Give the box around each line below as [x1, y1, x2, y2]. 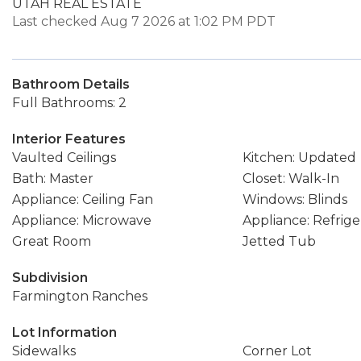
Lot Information [12, 325, 117, 340]
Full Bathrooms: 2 [12, 95, 127, 110]
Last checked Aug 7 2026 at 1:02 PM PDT [12, 14, 276, 29]
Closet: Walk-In [242, 171, 339, 186]
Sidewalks [12, 343, 76, 359]
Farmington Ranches [12, 288, 147, 304]
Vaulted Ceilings [12, 150, 116, 165]
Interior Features [12, 131, 126, 147]
